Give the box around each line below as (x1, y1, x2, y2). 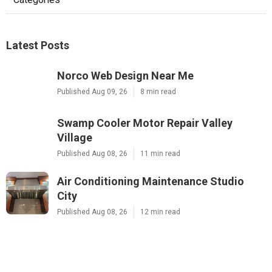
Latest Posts (6, 38, 69, 52)
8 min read (140, 87, 176, 96)
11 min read (140, 149, 180, 158)
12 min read (140, 207, 180, 216)
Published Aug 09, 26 (57, 87, 127, 96)
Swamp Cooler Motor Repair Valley (57, 116, 233, 129)
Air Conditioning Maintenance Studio (57, 174, 244, 188)
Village (57, 131, 92, 144)
